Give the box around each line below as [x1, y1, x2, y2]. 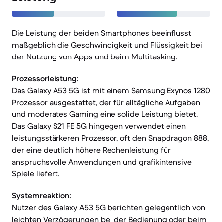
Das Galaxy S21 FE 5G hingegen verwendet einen [12, 121, 186, 131]
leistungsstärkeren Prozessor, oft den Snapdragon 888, [12, 133, 209, 143]
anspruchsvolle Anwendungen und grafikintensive [12, 157, 192, 166]
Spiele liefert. [12, 168, 59, 178]
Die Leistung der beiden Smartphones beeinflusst [12, 28, 191, 38]
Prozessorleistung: [12, 73, 79, 83]
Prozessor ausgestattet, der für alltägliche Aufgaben [12, 97, 200, 107]
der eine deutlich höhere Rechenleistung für [12, 145, 171, 155]
